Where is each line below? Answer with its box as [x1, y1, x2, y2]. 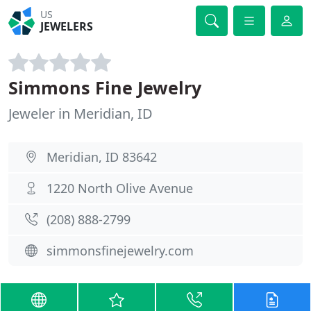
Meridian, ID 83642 [47, 149, 157, 165]
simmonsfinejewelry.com [47, 242, 194, 259]
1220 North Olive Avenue [47, 180, 193, 196]
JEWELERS [40, 19, 94, 34]
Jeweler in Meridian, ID [8, 104, 153, 123]
